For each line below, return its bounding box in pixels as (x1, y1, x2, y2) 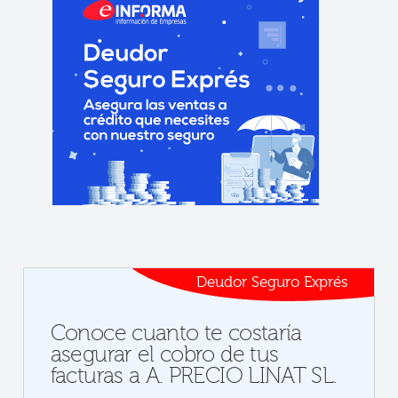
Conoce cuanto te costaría (50, 321, 302, 346)
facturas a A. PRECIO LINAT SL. (50, 363, 338, 389)
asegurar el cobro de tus (50, 342, 279, 368)
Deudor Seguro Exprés (196, 274, 348, 291)
